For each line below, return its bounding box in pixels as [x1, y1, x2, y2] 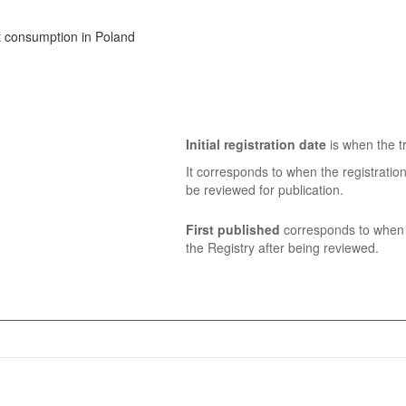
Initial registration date [185, 135, 326, 153]
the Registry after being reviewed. [185, 238, 379, 256]
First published [185, 220, 280, 238]
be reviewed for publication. [185, 180, 343, 198]
